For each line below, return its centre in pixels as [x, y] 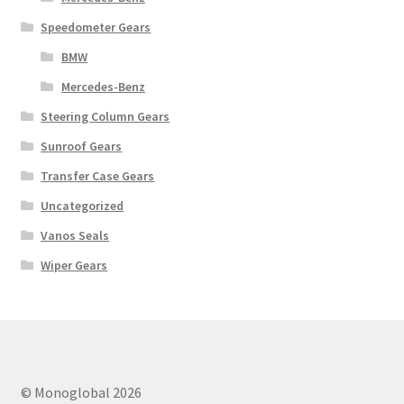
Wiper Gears [74, 265]
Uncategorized [83, 205]
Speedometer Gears [96, 27]
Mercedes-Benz [103, 86]
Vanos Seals [75, 235]
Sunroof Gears [82, 146]
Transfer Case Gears [98, 175]
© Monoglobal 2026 [81, 393]
